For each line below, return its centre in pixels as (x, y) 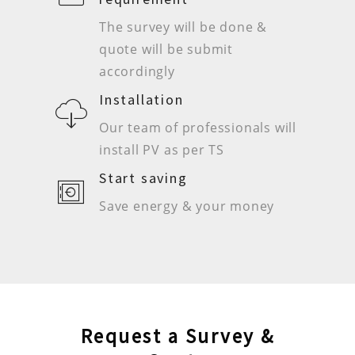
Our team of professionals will (198, 128)
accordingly (137, 72)
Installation (141, 100)
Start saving (143, 178)
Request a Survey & (177, 336)
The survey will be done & (183, 27)
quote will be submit (166, 50)
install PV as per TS (162, 150)
